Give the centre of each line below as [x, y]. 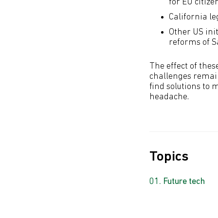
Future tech [184, 182]
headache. [169, 97]
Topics [169, 157]
